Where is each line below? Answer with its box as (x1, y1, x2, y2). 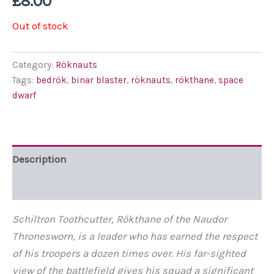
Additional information (12, 180, 121, 193)
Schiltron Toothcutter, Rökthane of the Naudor (12, 213, 227, 226)
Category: (12, 59, 56, 71)
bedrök (36, 75, 67, 86)
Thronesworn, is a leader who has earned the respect (12, 230, 257, 243)
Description (12, 152, 67, 165)
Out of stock (12, 19, 68, 32)
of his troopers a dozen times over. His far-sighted (12, 247, 246, 260)
